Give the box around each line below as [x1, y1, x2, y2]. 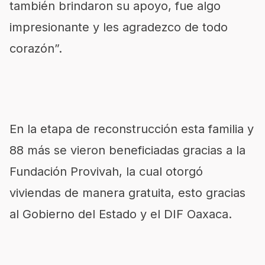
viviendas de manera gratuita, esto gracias [9, 186, 245, 200]
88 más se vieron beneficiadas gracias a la [9, 143, 245, 157]
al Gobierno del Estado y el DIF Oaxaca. [9, 207, 232, 221]
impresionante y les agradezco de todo [9, 20, 228, 34]
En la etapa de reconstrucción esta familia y [9, 122, 254, 136]
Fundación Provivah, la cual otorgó [9, 164, 203, 179]
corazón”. [9, 41, 62, 56]
